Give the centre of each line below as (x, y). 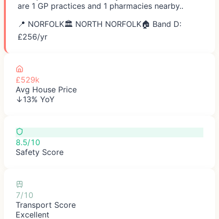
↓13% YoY (35, 99)
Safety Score (40, 152)
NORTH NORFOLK (108, 24)
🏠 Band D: (161, 24)
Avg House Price (46, 89)
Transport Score (46, 205)
